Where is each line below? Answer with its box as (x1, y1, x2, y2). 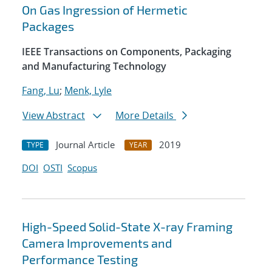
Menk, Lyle (64, 84, 112, 98)
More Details (115, 109, 176, 123)
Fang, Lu (22, 84, 59, 98)
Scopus (67, 161, 97, 174)
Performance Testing (22, 252, 138, 267)
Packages (22, 19, 74, 34)
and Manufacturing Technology (22, 59, 166, 73)
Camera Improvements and (22, 236, 172, 251)
